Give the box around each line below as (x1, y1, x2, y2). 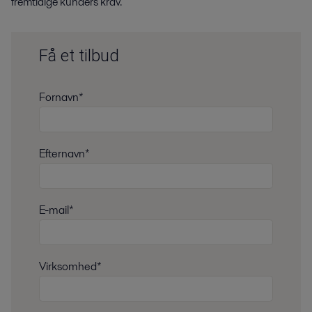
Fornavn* (39, 88, 84, 105)
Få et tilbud (39, 46, 119, 66)
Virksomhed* (39, 258, 102, 275)
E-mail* (39, 202, 74, 219)
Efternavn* (39, 145, 90, 162)
